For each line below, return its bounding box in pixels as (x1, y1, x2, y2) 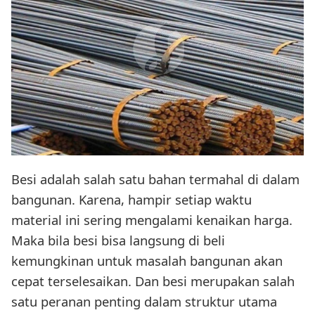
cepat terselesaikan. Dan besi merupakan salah (11, 271, 295, 290)
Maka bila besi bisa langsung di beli (11, 231, 225, 249)
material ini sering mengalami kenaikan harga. (11, 210, 292, 229)
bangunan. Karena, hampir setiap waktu (11, 190, 252, 208)
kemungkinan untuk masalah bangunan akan (11, 251, 283, 269)
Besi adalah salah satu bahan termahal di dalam (11, 169, 300, 188)
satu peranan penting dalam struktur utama (11, 292, 277, 310)
